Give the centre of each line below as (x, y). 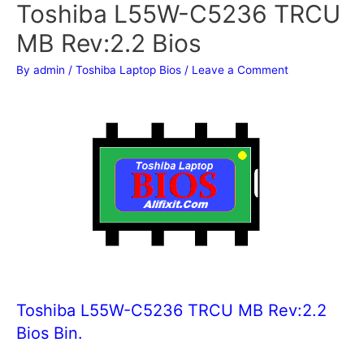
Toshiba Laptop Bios (128, 69)
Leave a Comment (240, 69)
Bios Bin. (50, 333)
